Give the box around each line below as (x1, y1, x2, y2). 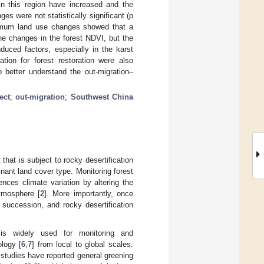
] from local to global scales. (32, 239, 134, 249)
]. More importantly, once (44, 189, 134, 198)
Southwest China (70, 92, 134, 101)
